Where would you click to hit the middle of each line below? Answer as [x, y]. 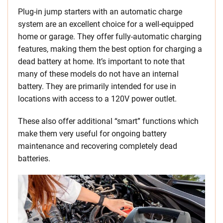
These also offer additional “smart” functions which [108, 121]
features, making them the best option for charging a [110, 49]
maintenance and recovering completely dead [98, 146]
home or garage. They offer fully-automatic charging [110, 37]
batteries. [34, 159]
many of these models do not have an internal [98, 74]
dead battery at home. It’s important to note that [101, 62]
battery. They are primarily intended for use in [97, 87]
